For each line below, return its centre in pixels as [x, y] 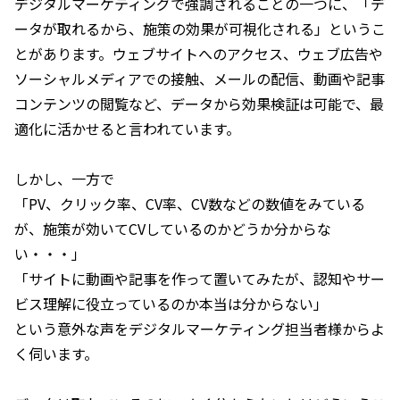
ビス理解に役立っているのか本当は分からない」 [171, 303]
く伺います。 [56, 353]
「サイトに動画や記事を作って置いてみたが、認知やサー [200, 278]
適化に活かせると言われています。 [127, 128]
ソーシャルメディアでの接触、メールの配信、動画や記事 [200, 78]
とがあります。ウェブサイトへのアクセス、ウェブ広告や [199, 53]
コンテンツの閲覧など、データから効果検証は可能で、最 [199, 103]
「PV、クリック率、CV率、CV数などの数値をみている [190, 203]
